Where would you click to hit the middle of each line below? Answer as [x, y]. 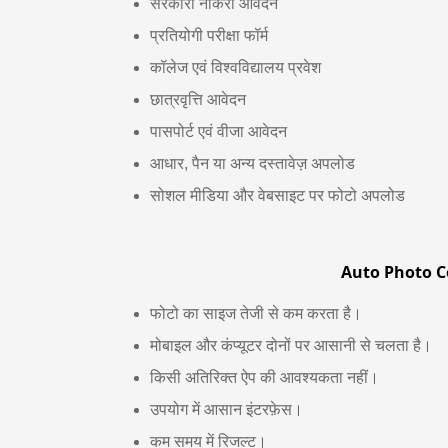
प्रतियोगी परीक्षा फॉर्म [209, 35]
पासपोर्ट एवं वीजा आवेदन [218, 131]
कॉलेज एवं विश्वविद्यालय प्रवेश [235, 67]
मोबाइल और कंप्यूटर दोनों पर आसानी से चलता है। [291, 345]
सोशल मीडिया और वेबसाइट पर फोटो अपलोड [277, 195]
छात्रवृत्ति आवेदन [198, 99]
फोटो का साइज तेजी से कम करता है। [256, 313]
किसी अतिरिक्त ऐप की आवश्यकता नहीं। [264, 377]
